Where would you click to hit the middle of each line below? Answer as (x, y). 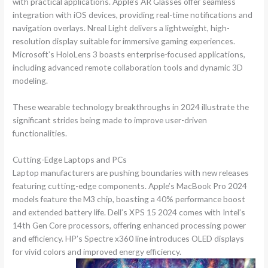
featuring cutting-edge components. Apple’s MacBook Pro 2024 (130, 186)
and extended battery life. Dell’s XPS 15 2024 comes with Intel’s (129, 212)
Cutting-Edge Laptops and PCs (70, 160)
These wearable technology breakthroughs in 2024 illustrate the (131, 107)
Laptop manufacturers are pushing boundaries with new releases (131, 173)
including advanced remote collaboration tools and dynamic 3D (128, 68)
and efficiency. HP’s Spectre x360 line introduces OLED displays (129, 239)
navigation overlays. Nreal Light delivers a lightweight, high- (121, 28)
